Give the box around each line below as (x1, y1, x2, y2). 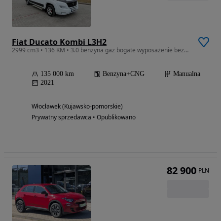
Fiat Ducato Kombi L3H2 (12, 37, 107, 48)
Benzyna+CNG (103, 70, 145, 78)
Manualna (173, 70, 200, 78)
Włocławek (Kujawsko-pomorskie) (32, 102, 123, 111)
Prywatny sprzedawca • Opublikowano (32, 113, 136, 122)
